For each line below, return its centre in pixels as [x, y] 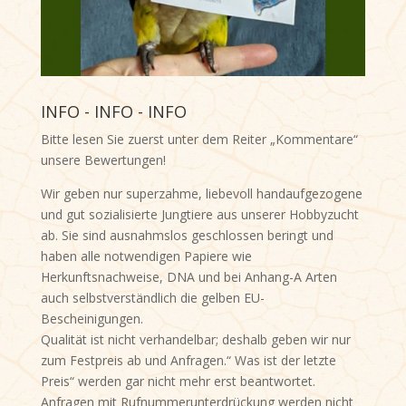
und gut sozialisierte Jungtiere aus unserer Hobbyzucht [199, 215]
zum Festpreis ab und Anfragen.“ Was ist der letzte [188, 361]
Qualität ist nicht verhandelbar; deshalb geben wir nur [195, 340]
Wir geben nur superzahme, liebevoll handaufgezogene [201, 194]
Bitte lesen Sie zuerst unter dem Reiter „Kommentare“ [199, 140]
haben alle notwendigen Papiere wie [146, 256]
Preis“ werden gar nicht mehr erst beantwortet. [178, 382]
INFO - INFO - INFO [113, 112]
